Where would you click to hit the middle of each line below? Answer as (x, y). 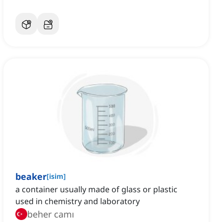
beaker (31, 177)
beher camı (51, 214)
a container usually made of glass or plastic (96, 190)
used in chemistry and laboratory (78, 201)
